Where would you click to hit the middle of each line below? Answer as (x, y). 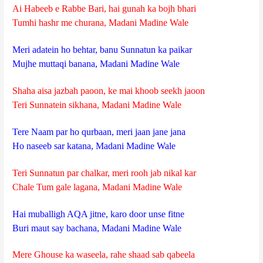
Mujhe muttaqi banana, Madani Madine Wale (96, 64)
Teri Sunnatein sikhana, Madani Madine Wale (97, 104)
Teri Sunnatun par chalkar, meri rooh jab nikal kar (104, 173)
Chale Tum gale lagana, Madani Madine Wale (97, 187)
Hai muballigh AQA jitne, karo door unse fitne (99, 214)
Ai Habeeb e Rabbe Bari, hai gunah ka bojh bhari (104, 9)
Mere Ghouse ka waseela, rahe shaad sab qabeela (104, 255)
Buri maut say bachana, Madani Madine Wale (97, 228)
